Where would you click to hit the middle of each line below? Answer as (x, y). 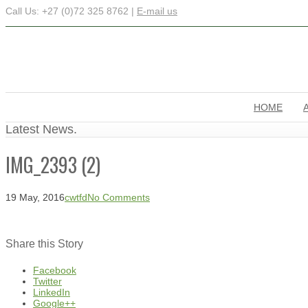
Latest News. (41, 129)
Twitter (47, 282)
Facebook (55, 271)
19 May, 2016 (35, 197)
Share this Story (44, 243)
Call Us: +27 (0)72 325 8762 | (71, 11)
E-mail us (157, 11)
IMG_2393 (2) (53, 164)
